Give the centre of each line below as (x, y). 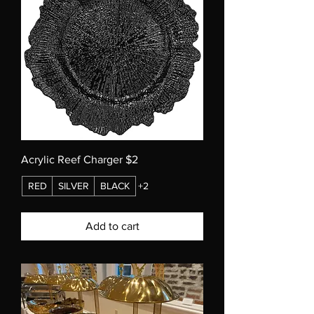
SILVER (74, 186)
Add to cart (112, 226)
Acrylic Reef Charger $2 (80, 160)
